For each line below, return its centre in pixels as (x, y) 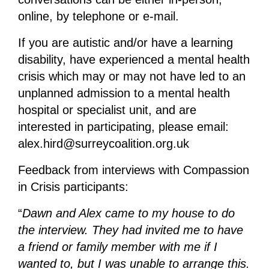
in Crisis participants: (73, 187)
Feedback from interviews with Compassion (133, 170)
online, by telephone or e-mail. (98, 17)
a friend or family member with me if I (117, 247)
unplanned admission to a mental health (124, 93)
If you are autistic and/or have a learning (125, 43)
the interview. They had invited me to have (130, 230)
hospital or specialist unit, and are (107, 110)
